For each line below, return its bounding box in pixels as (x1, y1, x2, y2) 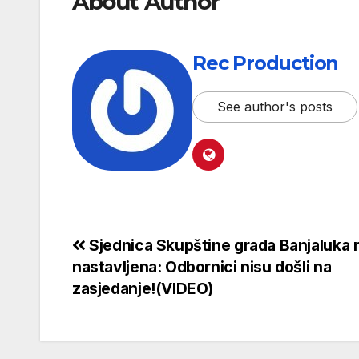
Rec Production (192, 50, 339, 75)
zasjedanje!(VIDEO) (72, 278, 214, 298)
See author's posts (217, 98, 333, 115)
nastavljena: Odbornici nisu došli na (72, 256, 332, 276)
